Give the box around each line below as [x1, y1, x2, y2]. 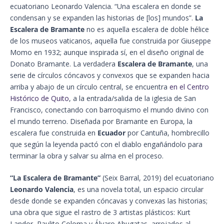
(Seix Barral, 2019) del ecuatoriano [100, 173, 214, 183]
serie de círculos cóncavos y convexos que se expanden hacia [10, 70, 209, 80]
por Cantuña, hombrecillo [125, 128, 209, 138]
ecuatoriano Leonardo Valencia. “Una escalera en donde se [10, 1, 201, 11]
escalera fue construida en [10, 128, 97, 138]
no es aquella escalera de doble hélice [84, 24, 209, 34]
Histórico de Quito [10, 93, 69, 103]
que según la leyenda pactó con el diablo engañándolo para [10, 139, 202, 149]
